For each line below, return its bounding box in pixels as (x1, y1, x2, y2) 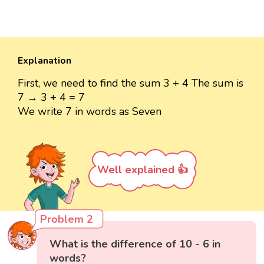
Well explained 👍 (97, 162, 188, 177)
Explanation (18, 54, 71, 67)
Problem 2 (40, 212, 94, 227)
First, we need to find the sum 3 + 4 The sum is (18, 75, 243, 90)
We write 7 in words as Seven (18, 104, 161, 118)
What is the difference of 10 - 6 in (49, 237, 221, 252)
